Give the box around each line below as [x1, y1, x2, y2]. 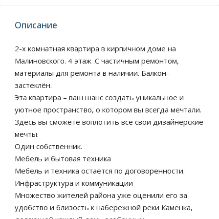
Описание [15, 19, 57, 31]
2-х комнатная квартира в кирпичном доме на [15, 44, 176, 53]
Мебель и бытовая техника [15, 153, 111, 163]
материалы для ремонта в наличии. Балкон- [15, 68, 169, 78]
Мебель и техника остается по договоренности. [15, 166, 185, 175]
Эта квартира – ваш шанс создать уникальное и [15, 92, 184, 102]
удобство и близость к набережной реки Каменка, [15, 202, 193, 212]
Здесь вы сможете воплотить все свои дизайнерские [15, 117, 203, 127]
